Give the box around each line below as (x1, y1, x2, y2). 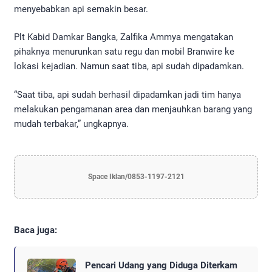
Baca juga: (14, 224, 57, 236)
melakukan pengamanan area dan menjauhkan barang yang (14, 103, 252, 115)
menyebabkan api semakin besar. (14, 3, 148, 15)
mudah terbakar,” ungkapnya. (14, 118, 129, 129)
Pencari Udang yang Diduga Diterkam (85, 259, 237, 271)
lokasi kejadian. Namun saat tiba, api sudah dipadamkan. (14, 61, 244, 72)
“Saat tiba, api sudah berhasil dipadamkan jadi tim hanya (14, 89, 241, 100)
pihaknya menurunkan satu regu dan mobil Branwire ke (14, 46, 234, 58)
